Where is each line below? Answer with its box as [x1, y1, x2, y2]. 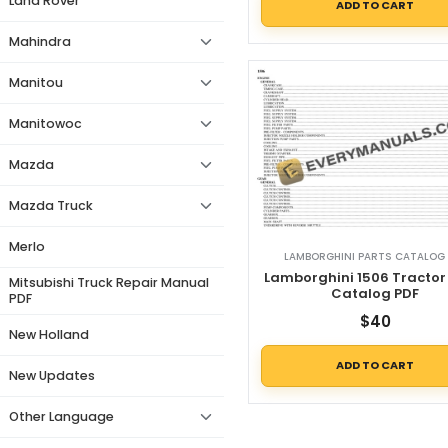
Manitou [9, 74, 63, 91]
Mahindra [9, 33, 71, 50]
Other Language [9, 408, 114, 425]
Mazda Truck [9, 197, 93, 214]
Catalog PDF [331, 283, 420, 303]
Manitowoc [9, 115, 82, 132]
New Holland [9, 326, 89, 343]
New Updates [9, 367, 95, 384]
